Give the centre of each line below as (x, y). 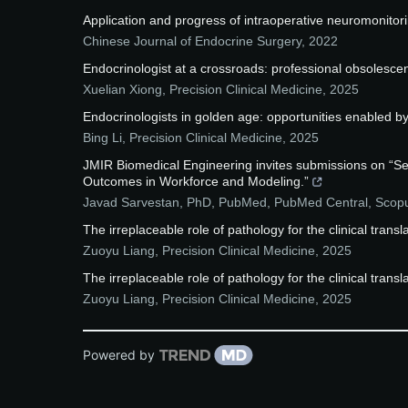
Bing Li (102, 138)
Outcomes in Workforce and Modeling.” (196, 181)
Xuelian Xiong (122, 89)
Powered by (119, 355)
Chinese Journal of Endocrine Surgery (192, 41)
